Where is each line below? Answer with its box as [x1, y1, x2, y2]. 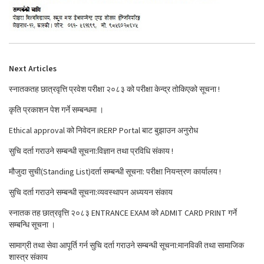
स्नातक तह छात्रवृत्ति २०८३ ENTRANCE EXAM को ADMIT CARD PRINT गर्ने [9, 207, 237, 219]
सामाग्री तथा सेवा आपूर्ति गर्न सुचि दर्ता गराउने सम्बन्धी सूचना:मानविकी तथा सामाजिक [9, 240, 244, 252]
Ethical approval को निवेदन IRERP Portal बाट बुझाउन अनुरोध [9, 125, 198, 137]
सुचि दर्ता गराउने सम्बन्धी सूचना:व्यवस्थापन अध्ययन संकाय [9, 187, 173, 199]
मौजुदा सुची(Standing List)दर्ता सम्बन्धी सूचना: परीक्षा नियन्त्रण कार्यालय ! [9, 166, 221, 178]
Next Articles [9, 63, 57, 75]
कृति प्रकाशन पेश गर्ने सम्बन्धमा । [9, 104, 104, 116]
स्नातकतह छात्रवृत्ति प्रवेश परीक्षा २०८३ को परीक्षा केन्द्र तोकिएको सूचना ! [9, 84, 220, 95]
